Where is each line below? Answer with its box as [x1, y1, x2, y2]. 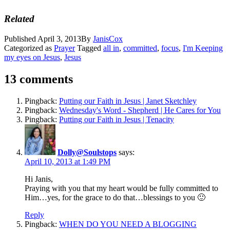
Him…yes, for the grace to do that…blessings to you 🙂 [25, 193, 205, 202]
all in [103, 44, 119, 53]
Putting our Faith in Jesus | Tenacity [59, 114, 174, 124]
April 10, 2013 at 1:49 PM [25, 157, 110, 166]
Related [4, 13, 34, 25]
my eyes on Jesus [4, 53, 60, 62]
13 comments [4, 72, 73, 86]
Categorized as [4, 44, 54, 53]
